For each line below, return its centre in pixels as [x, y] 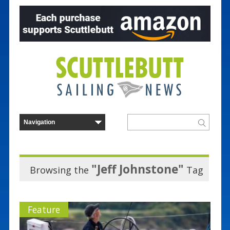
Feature [44, 209]
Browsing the [60, 170]
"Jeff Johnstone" [137, 169]
